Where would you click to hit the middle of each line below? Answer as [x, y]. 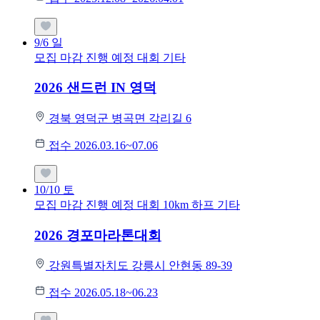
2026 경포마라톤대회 [98, 235]
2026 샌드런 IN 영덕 [95, 88]
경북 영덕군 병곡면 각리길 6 [120, 118]
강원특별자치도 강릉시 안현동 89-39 [140, 266]
